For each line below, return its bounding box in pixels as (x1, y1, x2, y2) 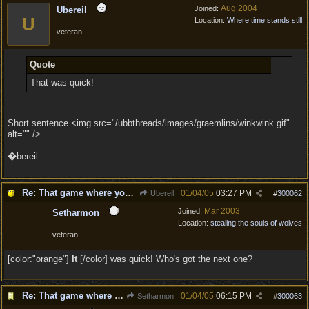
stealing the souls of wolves (210, 219, 302, 227)
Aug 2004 (221, 3, 257, 13)
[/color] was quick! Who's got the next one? (77, 254, 252, 264)
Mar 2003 (204, 206, 240, 216)
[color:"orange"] (8, 254, 72, 264)
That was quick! (30, 77, 94, 88)
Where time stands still (227, 16, 302, 24)
